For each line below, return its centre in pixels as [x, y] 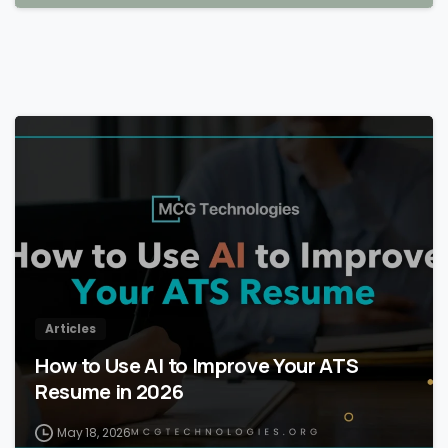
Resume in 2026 [109, 391]
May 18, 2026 [94, 433]
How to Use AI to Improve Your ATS [197, 365]
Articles [70, 329]
